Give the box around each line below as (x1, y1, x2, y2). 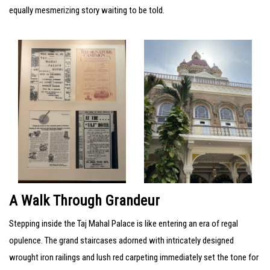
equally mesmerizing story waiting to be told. (9, 4, 165, 16)
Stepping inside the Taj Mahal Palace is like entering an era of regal (9, 218, 238, 230)
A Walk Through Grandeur (9, 192, 160, 210)
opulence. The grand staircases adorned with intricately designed (9, 235, 234, 246)
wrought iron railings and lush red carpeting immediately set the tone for (9, 252, 259, 263)
